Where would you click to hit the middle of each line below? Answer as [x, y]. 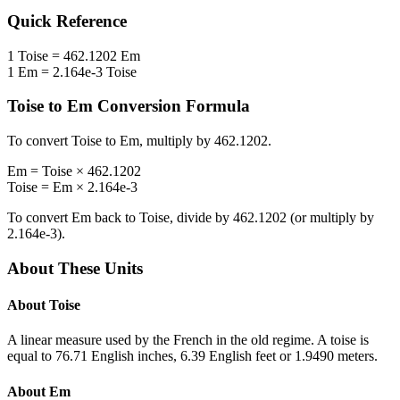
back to [115, 218]
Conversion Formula [171, 106]
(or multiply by [330, 218]
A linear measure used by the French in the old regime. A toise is [188, 340]
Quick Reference [67, 21]
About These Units [75, 268]
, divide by [201, 218]
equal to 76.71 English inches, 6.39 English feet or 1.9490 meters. [192, 356]
